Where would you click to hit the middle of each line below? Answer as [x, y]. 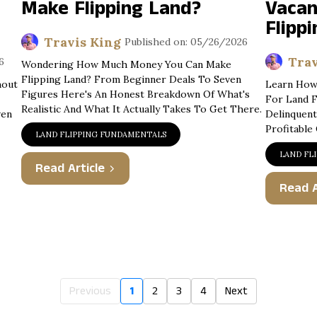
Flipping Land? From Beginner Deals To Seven [131, 79]
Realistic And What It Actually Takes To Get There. [141, 109]
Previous [90, 291]
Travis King [82, 42]
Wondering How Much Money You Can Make [126, 64]
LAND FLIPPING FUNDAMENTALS [100, 134]
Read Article [70, 168]
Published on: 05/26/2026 [186, 42]
